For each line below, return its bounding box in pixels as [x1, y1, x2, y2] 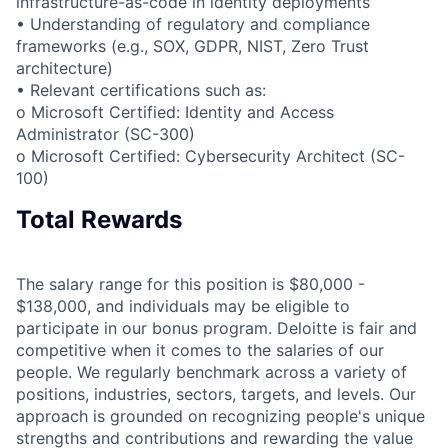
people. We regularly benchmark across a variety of [16, 361, 407, 382]
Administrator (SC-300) [16, 123, 195, 144]
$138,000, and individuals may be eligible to [16, 295, 350, 316]
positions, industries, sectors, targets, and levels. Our [16, 383, 416, 404]
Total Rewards [16, 204, 182, 234]
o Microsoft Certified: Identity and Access [16, 101, 334, 122]
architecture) [16, 57, 113, 78]
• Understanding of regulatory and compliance [16, 13, 370, 34]
